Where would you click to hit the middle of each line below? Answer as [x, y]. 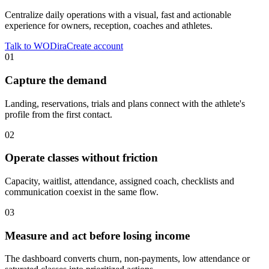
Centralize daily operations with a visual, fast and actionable [118, 15]
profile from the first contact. [59, 114]
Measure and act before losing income [97, 235]
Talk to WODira [36, 46]
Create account [95, 46]
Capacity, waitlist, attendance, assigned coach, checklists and [119, 181]
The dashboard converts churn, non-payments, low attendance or [127, 259]
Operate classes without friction [81, 158]
